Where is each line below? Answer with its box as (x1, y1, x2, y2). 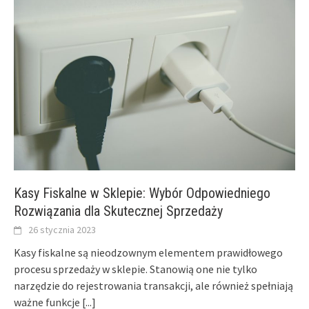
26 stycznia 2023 (28, 223, 96, 237)
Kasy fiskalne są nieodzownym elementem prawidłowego (14, 246, 283, 260)
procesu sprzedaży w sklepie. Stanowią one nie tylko (14, 262, 257, 277)
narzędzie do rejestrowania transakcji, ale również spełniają (14, 279, 293, 293)
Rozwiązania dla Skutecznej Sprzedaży (14, 203, 223, 220)
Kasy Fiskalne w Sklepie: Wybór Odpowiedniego (14, 185, 270, 202)
